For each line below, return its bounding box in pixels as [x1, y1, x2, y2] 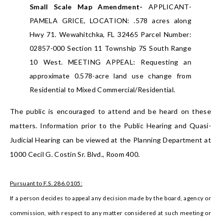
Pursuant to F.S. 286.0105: [10, 180, 82, 187]
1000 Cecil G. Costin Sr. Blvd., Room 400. [10, 150, 140, 159]
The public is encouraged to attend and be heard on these [10, 107, 211, 116]
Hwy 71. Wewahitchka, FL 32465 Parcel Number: [30, 30, 191, 39]
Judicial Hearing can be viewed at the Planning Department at [10, 136, 211, 145]
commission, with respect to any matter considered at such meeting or [10, 209, 211, 217]
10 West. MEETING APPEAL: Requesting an [30, 58, 191, 67]
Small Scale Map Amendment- [30, 2, 143, 11]
